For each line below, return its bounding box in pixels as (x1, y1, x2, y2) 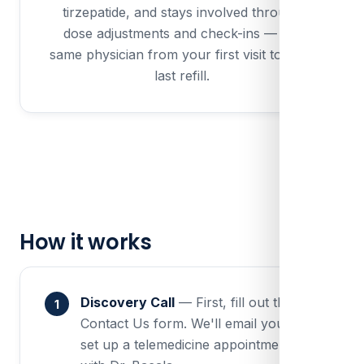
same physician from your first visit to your (49, 45, 315, 63)
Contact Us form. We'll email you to (80, 315, 301, 332)
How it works (19, 227, 152, 257)
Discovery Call (80, 294, 175, 311)
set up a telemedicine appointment (80, 336, 291, 353)
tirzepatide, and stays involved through (63, 3, 301, 20)
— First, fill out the (175, 294, 292, 311)
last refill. (154, 67, 210, 84)
